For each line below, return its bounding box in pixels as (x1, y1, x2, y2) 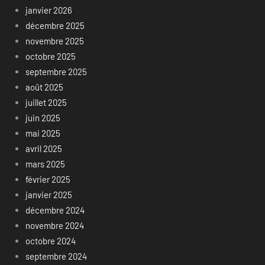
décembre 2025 (25, 20, 85, 31)
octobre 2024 (25, 235, 76, 246)
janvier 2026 (25, 4, 72, 15)
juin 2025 (25, 112, 60, 123)
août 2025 (25, 81, 63, 92)
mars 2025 (25, 158, 65, 169)
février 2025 (25, 173, 70, 185)
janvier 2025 (25, 189, 72, 200)
